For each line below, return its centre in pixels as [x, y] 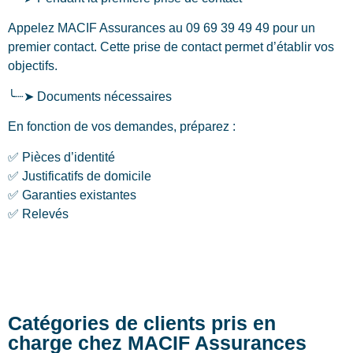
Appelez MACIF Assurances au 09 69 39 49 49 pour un [162, 28]
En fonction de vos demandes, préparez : [122, 127]
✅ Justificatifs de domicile [80, 176]
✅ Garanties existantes [72, 195]
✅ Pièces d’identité [61, 157]
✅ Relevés [38, 214]
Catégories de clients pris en [142, 323]
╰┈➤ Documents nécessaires [90, 96]
